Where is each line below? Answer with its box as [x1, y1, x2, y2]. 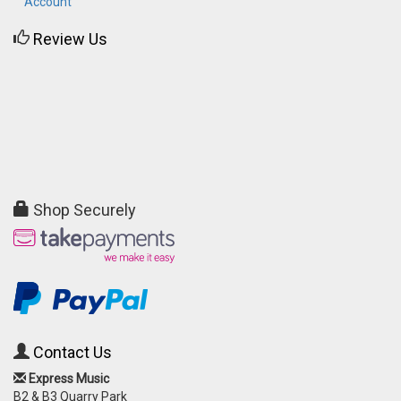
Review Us [33, 29, 107, 48]
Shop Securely [30, 200, 136, 219]
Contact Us [33, 342, 112, 362]
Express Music [29, 371, 109, 386]
